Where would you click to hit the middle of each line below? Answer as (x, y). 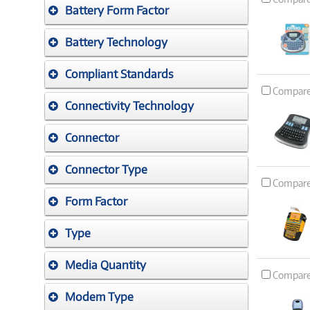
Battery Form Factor (117, 10)
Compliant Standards (119, 74)
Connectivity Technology (129, 106)
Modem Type (99, 297)
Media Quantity (106, 265)
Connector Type (106, 170)
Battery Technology (116, 42)
